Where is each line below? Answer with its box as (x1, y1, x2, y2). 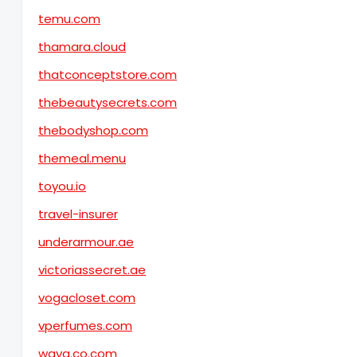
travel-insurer (38, 206, 118, 222)
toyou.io (38, 178, 86, 194)
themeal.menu (38, 150, 126, 167)
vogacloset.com (38, 289, 135, 306)
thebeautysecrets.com (38, 94, 177, 111)
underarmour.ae (38, 233, 134, 250)
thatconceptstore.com (38, 66, 177, 83)
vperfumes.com (38, 317, 132, 334)
